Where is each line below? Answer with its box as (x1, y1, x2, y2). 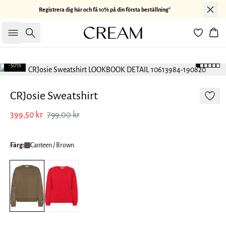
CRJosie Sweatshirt (10, 90, 98, 102)
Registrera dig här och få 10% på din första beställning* (39, 6, 171, 13)
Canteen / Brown (30, 142, 74, 149)
